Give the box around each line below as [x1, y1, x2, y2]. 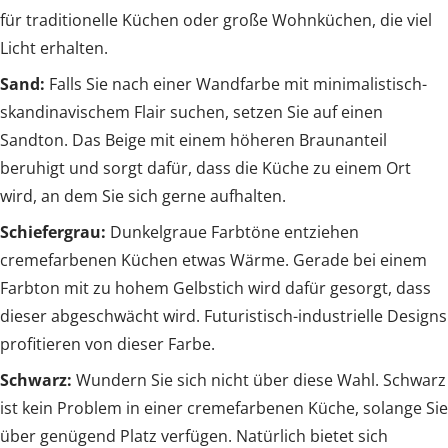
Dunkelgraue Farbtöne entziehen [106, 220, 359, 243]
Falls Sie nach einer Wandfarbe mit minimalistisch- [45, 72, 427, 95]
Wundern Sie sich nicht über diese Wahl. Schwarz [76, 368, 446, 391]
